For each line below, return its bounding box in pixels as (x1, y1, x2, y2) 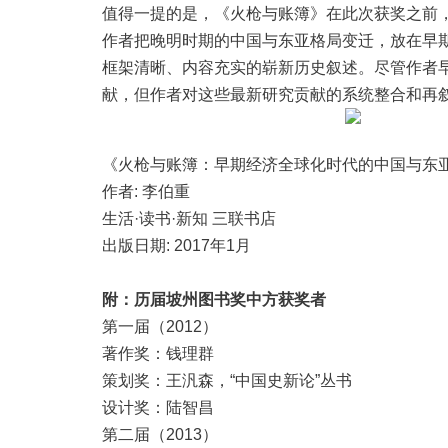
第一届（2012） (102, 318, 218, 335)
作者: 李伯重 (102, 183, 190, 200)
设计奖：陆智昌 (102, 399, 214, 416)
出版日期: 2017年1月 (102, 237, 251, 254)
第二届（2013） (102, 426, 218, 443)
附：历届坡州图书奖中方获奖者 (102, 291, 326, 308)
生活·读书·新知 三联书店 (102, 210, 276, 227)
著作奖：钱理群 (102, 345, 214, 362)
